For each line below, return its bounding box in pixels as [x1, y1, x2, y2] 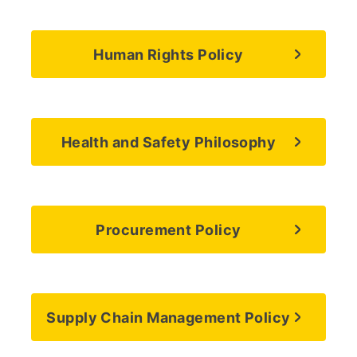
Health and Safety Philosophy [61, 133, 277, 151]
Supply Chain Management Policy [46, 308, 291, 326]
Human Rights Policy [93, 45, 244, 63]
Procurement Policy [96, 221, 241, 238]
